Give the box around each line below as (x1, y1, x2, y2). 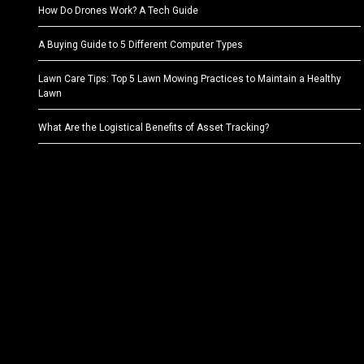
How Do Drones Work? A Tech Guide (38, 5, 198, 17)
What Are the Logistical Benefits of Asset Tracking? (38, 122, 269, 134)
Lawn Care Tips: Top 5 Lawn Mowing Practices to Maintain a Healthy (38, 73, 341, 85)
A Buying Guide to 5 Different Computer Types (38, 39, 243, 51)
